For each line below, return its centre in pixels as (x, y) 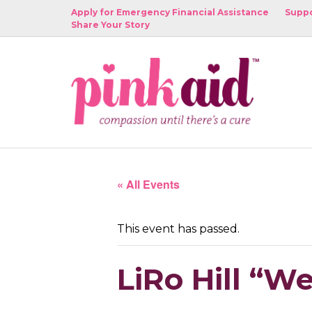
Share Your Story (110, 25)
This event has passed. (178, 228)
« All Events (148, 184)
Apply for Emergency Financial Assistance (170, 12)
